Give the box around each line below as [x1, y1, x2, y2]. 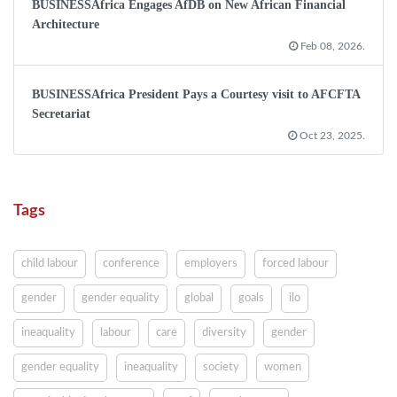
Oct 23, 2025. [297, 130, 365, 141]
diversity [202, 327, 246, 339]
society [203, 362, 239, 373]
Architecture [32, 18, 99, 31]
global [184, 292, 214, 304]
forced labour [262, 258, 329, 269]
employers [184, 258, 237, 269]
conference [103, 258, 160, 269]
